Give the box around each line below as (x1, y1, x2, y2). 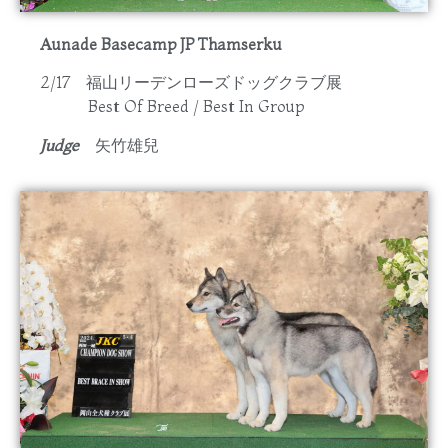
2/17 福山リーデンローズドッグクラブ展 (40, 72, 342, 93)
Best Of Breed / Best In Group (40, 96, 304, 117)
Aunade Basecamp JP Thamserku (40, 33, 282, 54)
